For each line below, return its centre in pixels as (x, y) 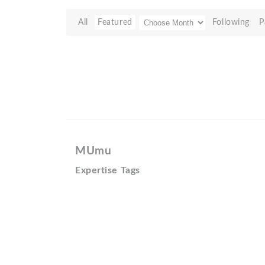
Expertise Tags (108, 170)
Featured (115, 22)
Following (231, 22)
